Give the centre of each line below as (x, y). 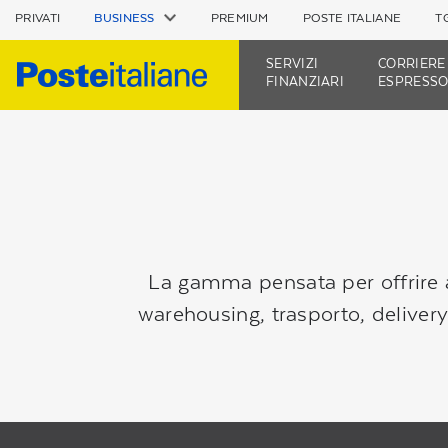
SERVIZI (292, 63)
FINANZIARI (305, 81)
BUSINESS (124, 18)
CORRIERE (412, 63)
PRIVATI (38, 18)
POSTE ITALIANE (352, 18)
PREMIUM (239, 18)
